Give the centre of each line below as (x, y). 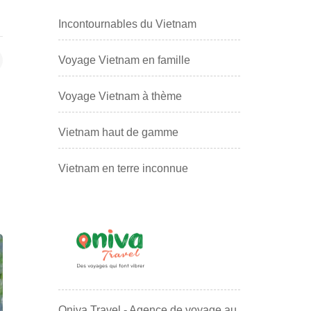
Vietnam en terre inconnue (123, 168)
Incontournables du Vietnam (127, 24)
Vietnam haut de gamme (118, 132)
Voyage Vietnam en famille (124, 60)
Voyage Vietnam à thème (120, 96)
